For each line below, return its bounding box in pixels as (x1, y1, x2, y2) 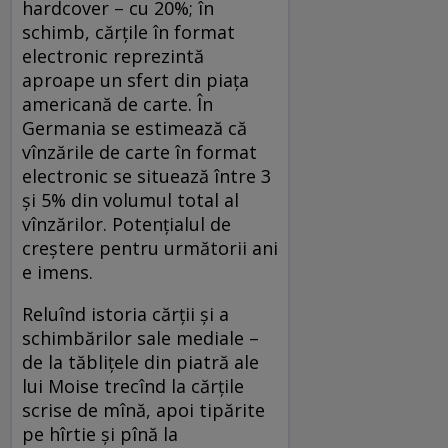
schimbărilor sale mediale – (22, 325, 259, 350)
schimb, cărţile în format (22, 19, 235, 44)
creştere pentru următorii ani (22, 235, 278, 260)
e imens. (22, 259, 93, 284)
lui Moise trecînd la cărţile (22, 373, 244, 398)
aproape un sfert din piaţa (22, 67, 249, 92)
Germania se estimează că (22, 115, 247, 140)
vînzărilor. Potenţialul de (22, 211, 231, 236)
